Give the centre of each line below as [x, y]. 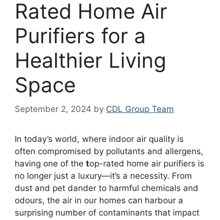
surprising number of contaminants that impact [107, 212]
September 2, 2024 [53, 109]
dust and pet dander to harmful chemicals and [107, 188]
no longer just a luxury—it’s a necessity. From [103, 176]
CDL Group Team [140, 109]
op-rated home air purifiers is [147, 163]
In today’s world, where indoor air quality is [99, 139]
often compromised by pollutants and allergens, [109, 151]
